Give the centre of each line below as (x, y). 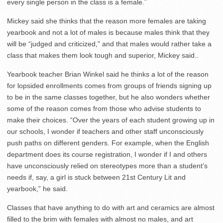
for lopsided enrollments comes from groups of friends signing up (109, 86)
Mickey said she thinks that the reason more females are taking (107, 21)
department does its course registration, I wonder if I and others (107, 154)
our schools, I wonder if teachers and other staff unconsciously (105, 131)
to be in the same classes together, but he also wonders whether (109, 97)
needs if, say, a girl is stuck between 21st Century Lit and (96, 177)
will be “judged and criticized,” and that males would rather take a (109, 44)
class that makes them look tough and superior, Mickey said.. (103, 55)
